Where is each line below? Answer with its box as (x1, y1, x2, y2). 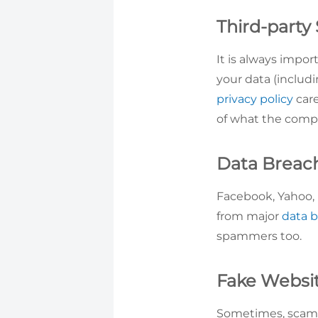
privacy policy (216, 92, 293, 106)
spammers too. (216, 229, 302, 243)
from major (216, 209, 282, 223)
